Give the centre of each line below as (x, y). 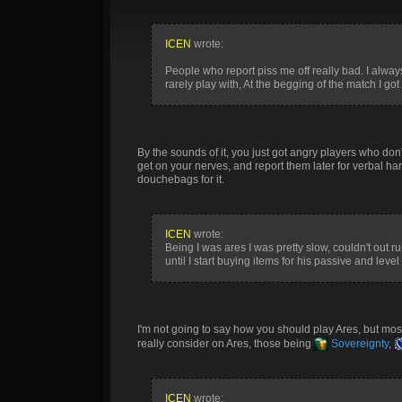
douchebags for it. (181, 179)
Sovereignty (358, 344)
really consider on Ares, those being (226, 344)
